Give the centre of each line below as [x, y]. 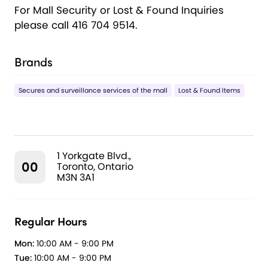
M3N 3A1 [76, 178]
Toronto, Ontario [95, 167]
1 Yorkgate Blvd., [94, 156]
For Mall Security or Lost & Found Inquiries [119, 10]
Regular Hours [51, 221]
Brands [33, 62]
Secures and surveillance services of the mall [93, 91]
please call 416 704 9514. [76, 25]
